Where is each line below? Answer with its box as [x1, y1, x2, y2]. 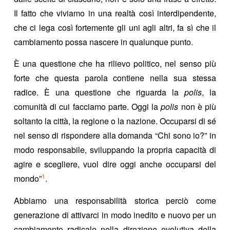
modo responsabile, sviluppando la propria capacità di [13, 144, 217, 156]
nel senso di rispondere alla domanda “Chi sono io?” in [13, 129, 217, 142]
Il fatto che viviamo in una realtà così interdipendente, [13, 7, 217, 19]
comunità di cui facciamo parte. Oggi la [13, 101, 161, 113]
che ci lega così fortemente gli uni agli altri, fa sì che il [13, 21, 217, 33]
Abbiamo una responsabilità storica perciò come [13, 194, 217, 206]
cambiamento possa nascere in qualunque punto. [13, 35, 193, 48]
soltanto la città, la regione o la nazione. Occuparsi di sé [13, 115, 217, 127]
